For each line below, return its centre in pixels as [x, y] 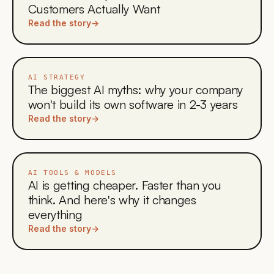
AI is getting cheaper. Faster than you [125, 185]
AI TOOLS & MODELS [72, 172]
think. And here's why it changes [112, 199]
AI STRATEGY [57, 77]
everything [55, 214]
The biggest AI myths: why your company [135, 89]
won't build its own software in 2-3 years [133, 104]
